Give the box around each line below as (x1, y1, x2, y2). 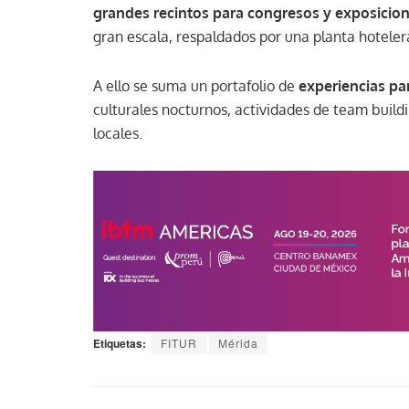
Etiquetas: (93, 335, 146, 352)
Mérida (218, 335, 258, 351)
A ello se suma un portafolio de (93, 76, 299, 95)
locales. (93, 123, 142, 142)
